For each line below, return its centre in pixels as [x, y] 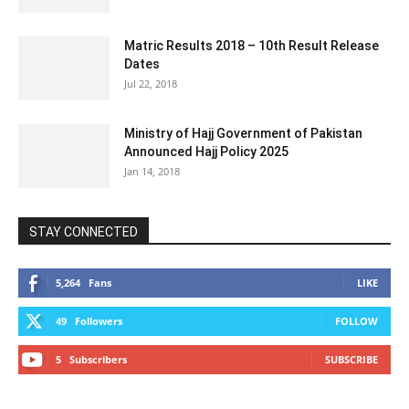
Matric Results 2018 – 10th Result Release [252, 46]
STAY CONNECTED [84, 232]
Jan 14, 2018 [152, 172]
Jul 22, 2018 [151, 84]
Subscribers [98, 360]
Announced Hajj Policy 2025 [206, 152]
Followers [99, 321]
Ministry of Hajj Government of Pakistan [243, 134]
